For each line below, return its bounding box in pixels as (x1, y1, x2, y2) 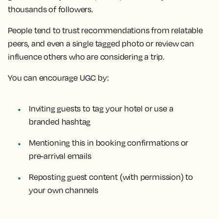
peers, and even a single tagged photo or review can (8, 39, 194, 48)
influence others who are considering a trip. (8, 52, 165, 62)
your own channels (29, 185, 98, 195)
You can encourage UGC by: (8, 73, 109, 83)
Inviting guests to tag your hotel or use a (29, 104, 174, 113)
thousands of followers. (8, 4, 93, 14)
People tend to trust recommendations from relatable (8, 25, 203, 35)
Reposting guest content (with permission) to (29, 172, 194, 182)
